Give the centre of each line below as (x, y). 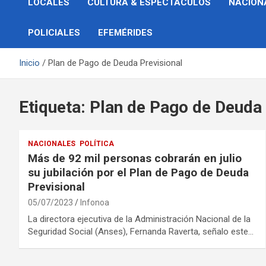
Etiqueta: (54, 107)
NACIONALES (52, 144)
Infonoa (95, 202)
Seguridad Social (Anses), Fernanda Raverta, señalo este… (141, 232)
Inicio (29, 63)
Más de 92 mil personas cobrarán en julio (135, 158)
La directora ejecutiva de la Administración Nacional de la (139, 219)
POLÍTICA (97, 144)
